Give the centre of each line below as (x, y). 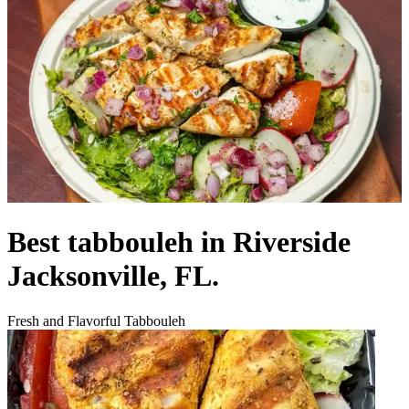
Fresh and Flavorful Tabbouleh (96, 320)
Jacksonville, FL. (113, 276)
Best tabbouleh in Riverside (179, 242)
